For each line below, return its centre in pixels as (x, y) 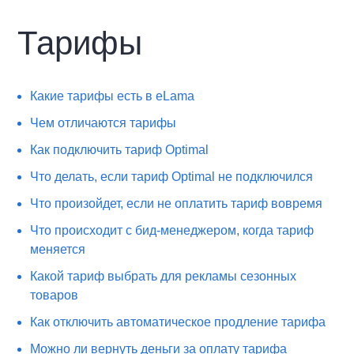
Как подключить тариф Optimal (120, 150)
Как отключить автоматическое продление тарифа (178, 322)
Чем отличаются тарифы (104, 123)
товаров (55, 295)
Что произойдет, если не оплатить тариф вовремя (177, 203)
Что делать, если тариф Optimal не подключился (172, 177)
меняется (58, 249)
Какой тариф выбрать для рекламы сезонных (164, 276)
